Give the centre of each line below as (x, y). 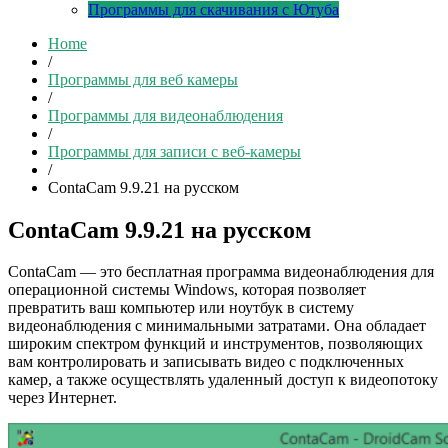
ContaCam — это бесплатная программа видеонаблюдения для (221, 272)
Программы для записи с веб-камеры (174, 151)
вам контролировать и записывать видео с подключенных (206, 362)
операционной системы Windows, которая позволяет (187, 290)
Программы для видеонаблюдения (165, 115)
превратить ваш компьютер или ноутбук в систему (181, 308)
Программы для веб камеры (143, 79)
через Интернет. (62, 398)
